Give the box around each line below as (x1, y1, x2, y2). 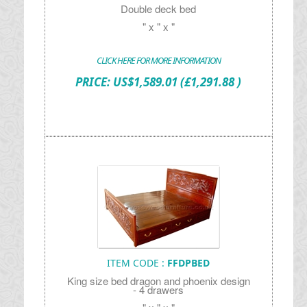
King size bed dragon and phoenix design (66, 273, 250, 288)
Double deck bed (121, 1, 197, 16)
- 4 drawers (133, 282, 184, 297)
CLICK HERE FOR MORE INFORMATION (96, 54, 221, 66)
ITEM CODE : (107, 256, 168, 269)
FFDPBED (167, 256, 210, 269)
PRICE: (75, 74, 114, 90)
